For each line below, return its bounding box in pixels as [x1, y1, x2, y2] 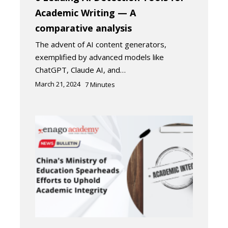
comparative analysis [35, 21, 132, 34]
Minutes [90, 79, 115, 89]
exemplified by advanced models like [35, 51, 164, 62]
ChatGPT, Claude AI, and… [35, 64, 126, 75]
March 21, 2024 [35, 79, 80, 89]
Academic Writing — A [35, 6, 136, 19]
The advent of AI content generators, [35, 39, 166, 49]
